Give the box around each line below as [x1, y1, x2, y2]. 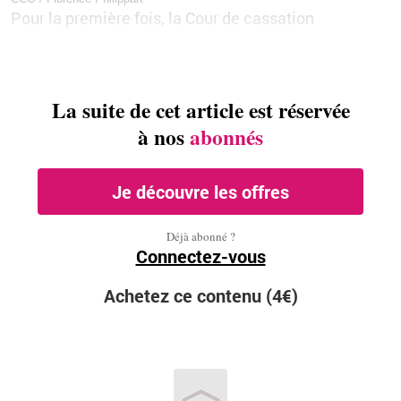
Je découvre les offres [112, 180, 289, 204]
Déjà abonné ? [166, 228, 235, 245]
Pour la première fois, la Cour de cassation [11, 7, 314, 29]
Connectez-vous [135, 244, 266, 269]
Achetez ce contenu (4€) [103, 284, 298, 308]
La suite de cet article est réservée [51, 95, 350, 126]
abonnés [190, 122, 263, 153]
